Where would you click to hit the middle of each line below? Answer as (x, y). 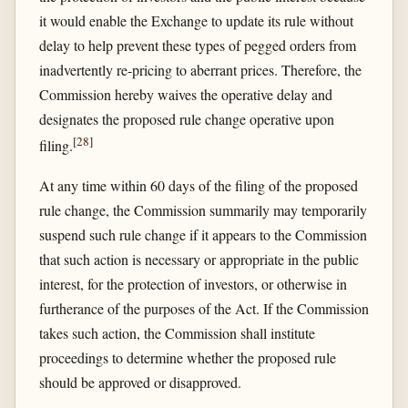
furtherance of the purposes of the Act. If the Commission (204, 308)
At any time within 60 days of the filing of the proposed (198, 185)
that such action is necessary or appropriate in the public (199, 259)
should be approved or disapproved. (140, 382)
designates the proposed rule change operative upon (186, 119)
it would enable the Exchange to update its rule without (196, 21)
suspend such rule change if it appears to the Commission (203, 234)
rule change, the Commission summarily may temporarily (203, 209)
